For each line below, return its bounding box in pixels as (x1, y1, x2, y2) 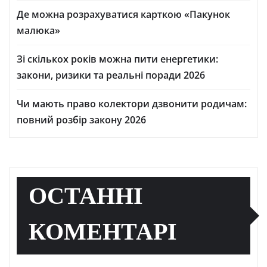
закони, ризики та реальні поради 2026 (17, 69, 205, 82)
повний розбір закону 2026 (17, 113, 146, 127)
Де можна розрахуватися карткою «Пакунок (17, 8, 230, 21)
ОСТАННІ (29, 186, 143, 210)
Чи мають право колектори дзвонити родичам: (17, 97, 247, 111)
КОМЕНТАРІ (29, 222, 177, 246)
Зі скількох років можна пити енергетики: (17, 52, 218, 66)
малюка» (17, 24, 60, 38)
